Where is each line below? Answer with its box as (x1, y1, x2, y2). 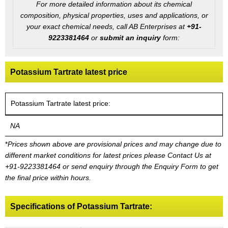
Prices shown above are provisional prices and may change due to (8, 140, 221, 148)
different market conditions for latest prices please (5, 151, 165, 159)
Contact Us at (167, 151, 211, 159)
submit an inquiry (100, 34, 161, 42)
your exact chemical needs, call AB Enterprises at (26, 22, 187, 31)
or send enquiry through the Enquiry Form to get (63, 162, 218, 170)
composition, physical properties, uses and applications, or (20, 11, 208, 19)
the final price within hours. (5, 174, 91, 182)
